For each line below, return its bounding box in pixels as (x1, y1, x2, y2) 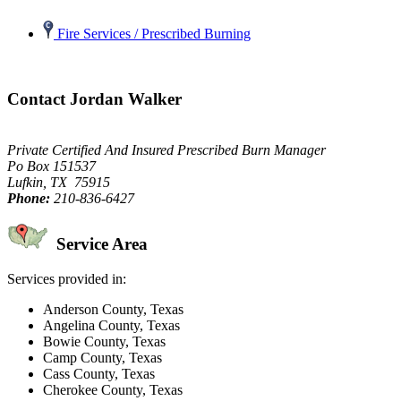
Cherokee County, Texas (43, 382, 183, 398)
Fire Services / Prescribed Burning (54, 26, 251, 42)
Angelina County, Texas (43, 318, 180, 334)
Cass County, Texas (43, 366, 155, 382)
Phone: (7, 190, 50, 206)
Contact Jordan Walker (7, 89, 182, 108)
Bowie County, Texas (43, 334, 166, 350)
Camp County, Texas (43, 350, 162, 366)
